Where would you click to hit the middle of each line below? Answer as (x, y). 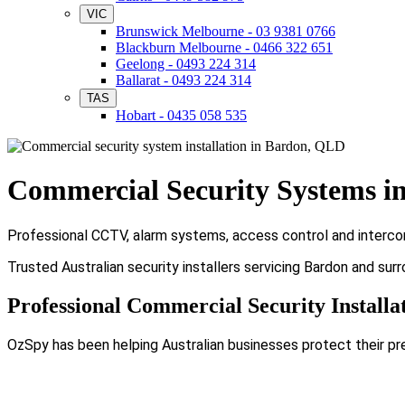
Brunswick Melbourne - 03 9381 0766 (226, 31)
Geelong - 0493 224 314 (186, 64)
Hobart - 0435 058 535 (181, 115)
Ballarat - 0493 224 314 (184, 80)
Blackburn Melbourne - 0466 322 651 (224, 47)
